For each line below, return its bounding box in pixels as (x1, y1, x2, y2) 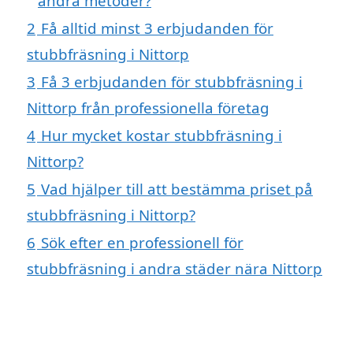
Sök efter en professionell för (41, 232, 243, 252)
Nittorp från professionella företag (27, 97, 269, 117)
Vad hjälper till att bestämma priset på (41, 178, 313, 199)
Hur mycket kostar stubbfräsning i (41, 124, 282, 145)
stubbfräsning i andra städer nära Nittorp (27, 258, 322, 278)
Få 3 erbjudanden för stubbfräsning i (41, 71, 303, 91)
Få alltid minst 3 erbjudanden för (41, 17, 273, 38)
